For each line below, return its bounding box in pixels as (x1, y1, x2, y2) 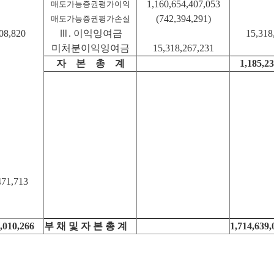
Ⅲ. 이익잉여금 (58, 28, 122, 39)
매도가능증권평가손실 (50, 14, 130, 23)
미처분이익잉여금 (51, 43, 130, 53)
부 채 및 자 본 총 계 (44, 221, 127, 231)
